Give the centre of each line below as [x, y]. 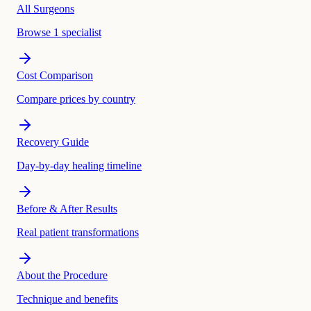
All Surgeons [45, 9]
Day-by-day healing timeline [79, 166]
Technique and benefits [67, 299]
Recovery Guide [53, 142]
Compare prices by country [76, 99]
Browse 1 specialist [59, 33]
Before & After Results [67, 209]
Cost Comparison [55, 76]
